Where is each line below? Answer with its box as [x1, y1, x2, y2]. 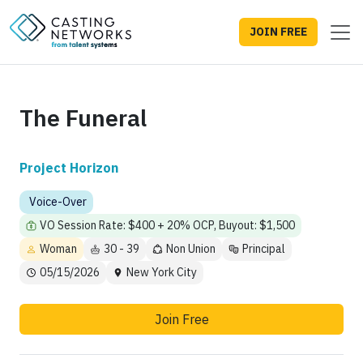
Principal [242, 241, 285, 257]
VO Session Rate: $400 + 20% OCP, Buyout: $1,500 [40, 218, 295, 233]
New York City [126, 265, 197, 280]
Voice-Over [29, 194, 87, 210]
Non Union [166, 241, 216, 257]
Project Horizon [19, 160, 118, 177]
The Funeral [19, 103, 147, 134]
